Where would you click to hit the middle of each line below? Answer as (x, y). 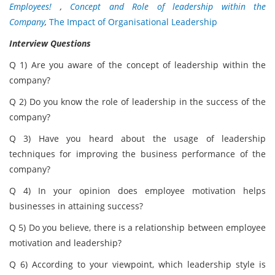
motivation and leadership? (65, 243)
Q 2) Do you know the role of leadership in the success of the (137, 102)
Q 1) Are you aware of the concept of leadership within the (137, 65)
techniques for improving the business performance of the (137, 154)
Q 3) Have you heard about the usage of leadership (137, 138)
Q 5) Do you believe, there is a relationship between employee (137, 227)
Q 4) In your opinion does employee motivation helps (137, 191)
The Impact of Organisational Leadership (133, 22)
